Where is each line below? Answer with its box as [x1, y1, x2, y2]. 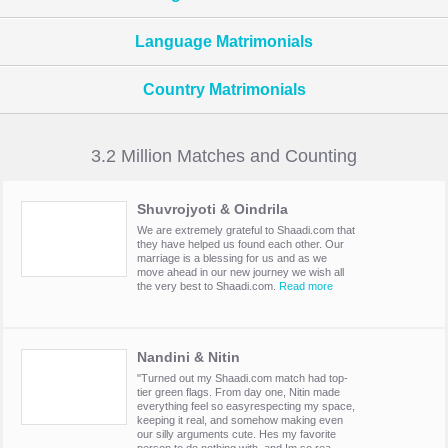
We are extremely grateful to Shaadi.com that [136, 224, 355, 237]
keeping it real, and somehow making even [136, 414, 343, 427]
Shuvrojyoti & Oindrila [136, 201, 288, 218]
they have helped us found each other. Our [136, 238, 344, 251]
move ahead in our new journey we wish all [136, 266, 344, 279]
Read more [278, 280, 333, 293]
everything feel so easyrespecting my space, [136, 400, 355, 413]
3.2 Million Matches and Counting [90, 146, 357, 167]
